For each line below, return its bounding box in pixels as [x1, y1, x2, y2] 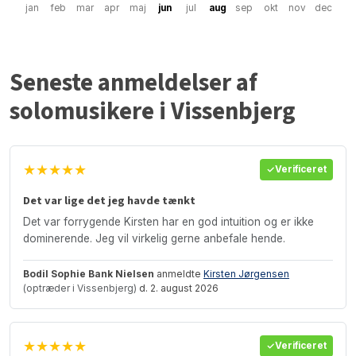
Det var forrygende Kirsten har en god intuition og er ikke [23, 215, 314, 228]
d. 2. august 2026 [137, 281, 219, 294]
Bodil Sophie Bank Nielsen [23, 267, 154, 280]
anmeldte [154, 267, 203, 280]
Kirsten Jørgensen [203, 267, 289, 280]
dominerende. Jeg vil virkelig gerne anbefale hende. [23, 231, 285, 245]
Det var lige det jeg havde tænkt [23, 192, 195, 209]
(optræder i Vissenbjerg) [23, 281, 137, 294]
